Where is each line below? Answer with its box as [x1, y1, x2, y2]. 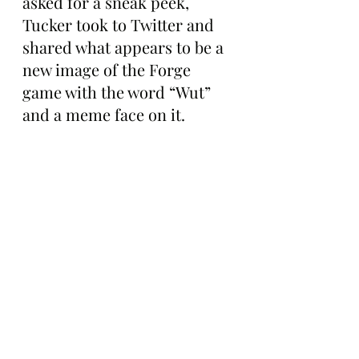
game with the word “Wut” [22, 81, 215, 103]
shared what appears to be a [22, 36, 228, 58]
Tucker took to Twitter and [22, 14, 218, 36]
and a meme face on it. [22, 103, 185, 126]
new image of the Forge [22, 58, 195, 81]
